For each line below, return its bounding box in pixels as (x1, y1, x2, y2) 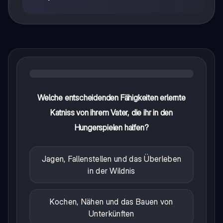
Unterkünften (89, 208, 134, 219)
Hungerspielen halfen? (74, 122, 149, 132)
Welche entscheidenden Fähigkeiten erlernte (37, 92, 186, 103)
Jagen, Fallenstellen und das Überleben (41, 153, 182, 164)
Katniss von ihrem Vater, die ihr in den (50, 107, 173, 117)
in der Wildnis (88, 165, 135, 176)
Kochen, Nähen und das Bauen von (50, 196, 173, 207)
